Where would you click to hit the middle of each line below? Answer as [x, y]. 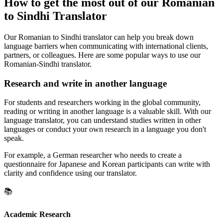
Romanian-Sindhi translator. [48, 64]
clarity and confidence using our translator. [70, 173]
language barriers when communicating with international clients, [106, 46]
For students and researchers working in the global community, [102, 103]
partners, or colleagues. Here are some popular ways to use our [102, 55]
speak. [14, 138]
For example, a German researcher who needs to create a [93, 155]
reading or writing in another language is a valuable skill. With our [108, 111]
